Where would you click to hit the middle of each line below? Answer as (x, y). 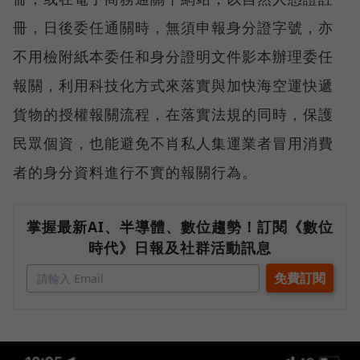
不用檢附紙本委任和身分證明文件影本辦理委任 (173, 56)
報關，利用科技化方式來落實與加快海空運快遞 (173, 85)
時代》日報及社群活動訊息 (180, 247)
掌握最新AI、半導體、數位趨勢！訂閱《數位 (180, 226)
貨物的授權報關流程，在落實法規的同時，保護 (173, 114)
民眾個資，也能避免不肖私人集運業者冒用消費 (173, 143)
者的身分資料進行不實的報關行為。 (135, 172)
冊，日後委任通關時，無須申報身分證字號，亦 (173, 27)
